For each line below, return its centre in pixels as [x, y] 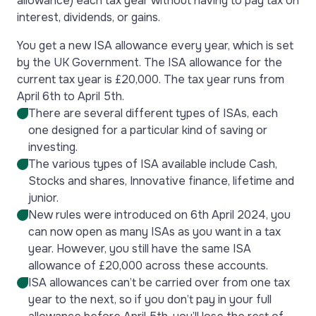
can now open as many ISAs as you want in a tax [154, 232]
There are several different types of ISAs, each [153, 113]
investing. [53, 147]
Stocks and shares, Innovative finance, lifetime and [161, 181]
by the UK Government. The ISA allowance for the [150, 62]
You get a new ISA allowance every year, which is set [155, 45]
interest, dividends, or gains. [89, 17]
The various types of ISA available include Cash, [153, 164]
